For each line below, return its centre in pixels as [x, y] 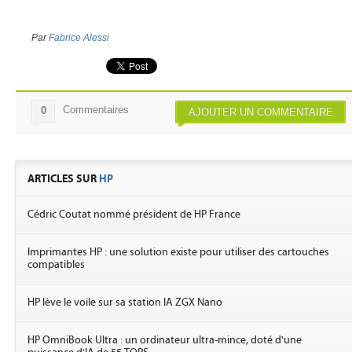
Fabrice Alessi [79, 38]
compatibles [56, 265]
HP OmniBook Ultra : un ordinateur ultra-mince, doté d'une [165, 340]
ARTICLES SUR [63, 179]
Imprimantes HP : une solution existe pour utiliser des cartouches [178, 252]
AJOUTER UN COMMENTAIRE [260, 112]
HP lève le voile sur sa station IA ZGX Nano [125, 302]
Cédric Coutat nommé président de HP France [134, 214]
